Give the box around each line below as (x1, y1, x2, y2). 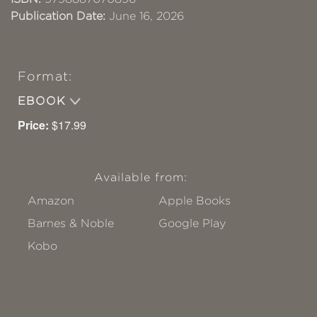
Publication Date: (11, 10, 105, 22)
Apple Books (158, 195, 231, 207)
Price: (18, 117, 49, 133)
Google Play (158, 217, 226, 229)
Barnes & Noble (28, 217, 114, 229)
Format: (18, 69, 72, 83)
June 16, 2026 (105, 10, 184, 22)
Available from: (93, 171, 188, 183)
